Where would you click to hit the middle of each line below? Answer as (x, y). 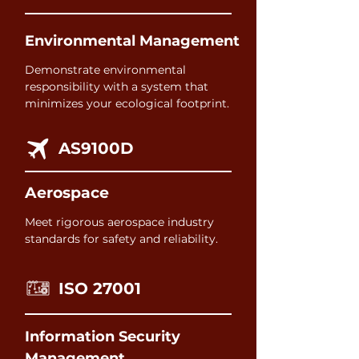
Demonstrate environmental (105, 70)
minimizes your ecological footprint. (127, 103)
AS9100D (96, 148)
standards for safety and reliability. (121, 239)
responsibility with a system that (117, 87)
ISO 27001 (100, 288)
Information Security (103, 337)
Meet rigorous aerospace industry (119, 222)
